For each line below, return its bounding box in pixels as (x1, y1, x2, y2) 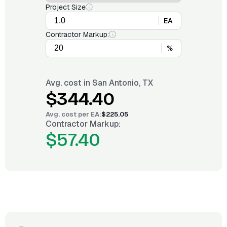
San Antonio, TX (92, 78, 153, 88)
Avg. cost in (46, 78, 92, 88)
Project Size (46, 3, 86, 12)
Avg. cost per (46, 110, 91, 119)
